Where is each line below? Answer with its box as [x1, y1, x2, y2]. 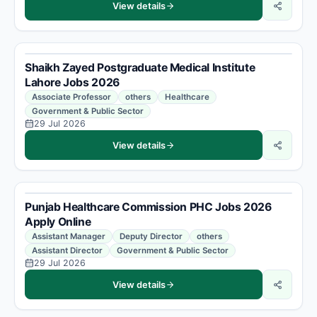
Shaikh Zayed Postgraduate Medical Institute [25, 61, 255, 74]
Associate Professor [32, 92, 111, 102]
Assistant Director [32, 246, 103, 255]
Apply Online [25, 215, 91, 229]
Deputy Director [120, 231, 183, 241]
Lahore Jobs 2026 [25, 76, 120, 89]
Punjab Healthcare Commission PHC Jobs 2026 [25, 200, 272, 214]
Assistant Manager [32, 231, 105, 241]
